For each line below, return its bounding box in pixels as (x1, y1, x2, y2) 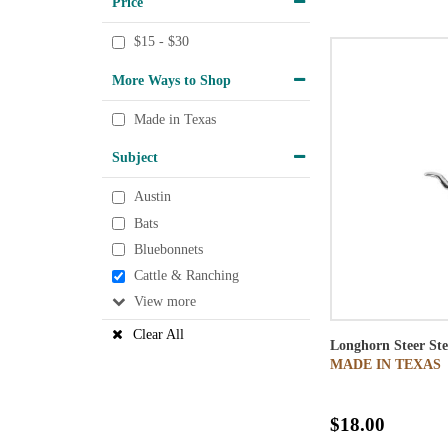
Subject (112, 149, 158, 166)
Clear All (133, 326, 184, 342)
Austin (134, 189, 171, 205)
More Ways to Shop (112, 71, 231, 88)
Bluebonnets (134, 242, 203, 258)
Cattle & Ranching (134, 268, 239, 284)
